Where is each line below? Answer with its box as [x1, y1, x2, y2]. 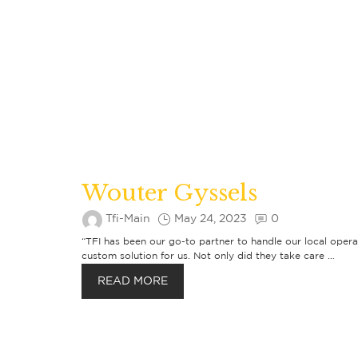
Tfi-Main [105, 214, 150, 224]
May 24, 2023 [174, 214, 247, 224]
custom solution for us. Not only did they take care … [82, 252, 335, 261]
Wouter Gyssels [82, 179, 257, 207]
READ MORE [97, 276, 168, 286]
